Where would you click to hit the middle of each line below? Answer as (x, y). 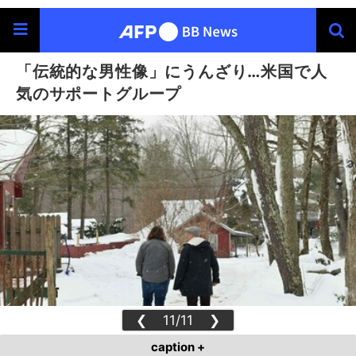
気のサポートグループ (99, 93)
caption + (178, 347)
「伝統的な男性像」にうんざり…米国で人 (172, 71)
